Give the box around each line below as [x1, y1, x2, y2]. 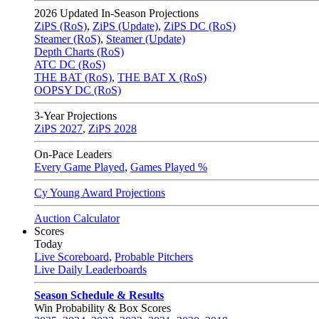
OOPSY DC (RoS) [34, 84, 121, 96]
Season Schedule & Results [34, 289, 164, 301]
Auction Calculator [34, 212, 120, 224]
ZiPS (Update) [93, 20, 158, 32]
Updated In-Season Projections [57, 7, 199, 19]
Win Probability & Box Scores [34, 302, 171, 314]
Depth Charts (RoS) [34, 46, 124, 58]
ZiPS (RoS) [34, 20, 87, 32]
